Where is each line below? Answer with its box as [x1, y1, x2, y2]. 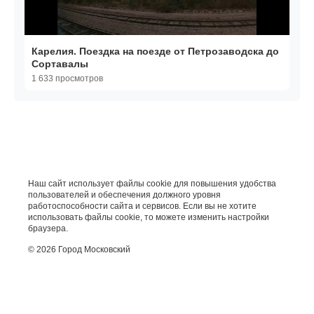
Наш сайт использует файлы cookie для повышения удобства [28, 179, 276, 189]
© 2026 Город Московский [28, 245, 130, 255]
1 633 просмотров [32, 74, 103, 84]
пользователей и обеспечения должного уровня [28, 190, 221, 200]
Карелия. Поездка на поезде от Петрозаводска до [32, 46, 279, 57]
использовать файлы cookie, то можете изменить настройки [28, 212, 269, 223]
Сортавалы [32, 58, 88, 70]
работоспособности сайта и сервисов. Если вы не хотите [28, 201, 257, 212]
